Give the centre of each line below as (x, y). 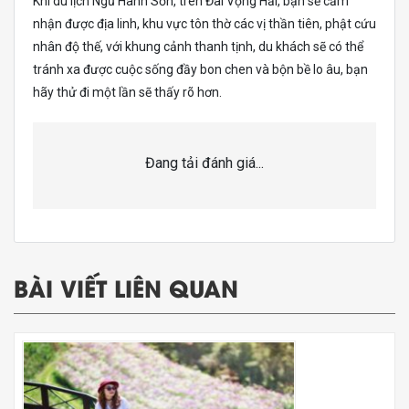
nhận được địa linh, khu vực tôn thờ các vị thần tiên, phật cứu (204, 23)
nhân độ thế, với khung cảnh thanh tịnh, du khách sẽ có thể (198, 46)
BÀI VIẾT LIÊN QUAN (126, 287)
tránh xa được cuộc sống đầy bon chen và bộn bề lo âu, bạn (200, 69)
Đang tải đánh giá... (204, 163)
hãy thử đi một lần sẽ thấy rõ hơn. (127, 92)
